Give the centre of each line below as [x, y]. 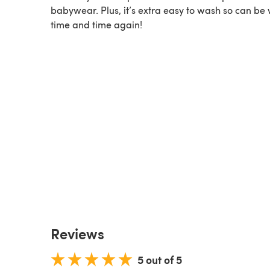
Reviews [77, 233]
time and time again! [96, 24]
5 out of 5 [160, 259]
